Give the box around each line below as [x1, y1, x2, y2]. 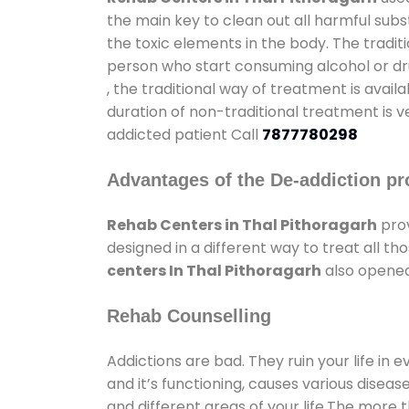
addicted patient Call [107, 123, 262, 145]
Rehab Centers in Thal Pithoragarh [107, 214, 377, 236]
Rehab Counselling [107, 305, 271, 326]
